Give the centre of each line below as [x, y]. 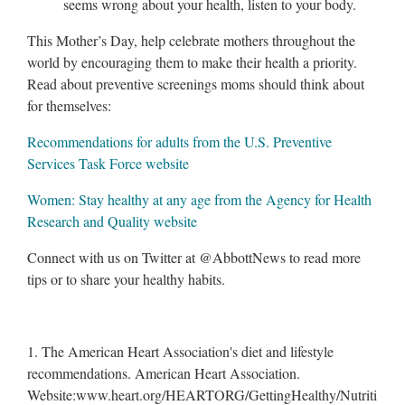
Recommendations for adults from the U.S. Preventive [179, 141]
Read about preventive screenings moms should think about [196, 83]
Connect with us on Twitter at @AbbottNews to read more [194, 257]
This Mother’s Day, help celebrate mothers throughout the [191, 40]
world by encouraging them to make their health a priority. [192, 61]
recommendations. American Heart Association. [164, 372]
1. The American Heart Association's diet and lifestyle [180, 351]
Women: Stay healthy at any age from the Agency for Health [199, 199]
